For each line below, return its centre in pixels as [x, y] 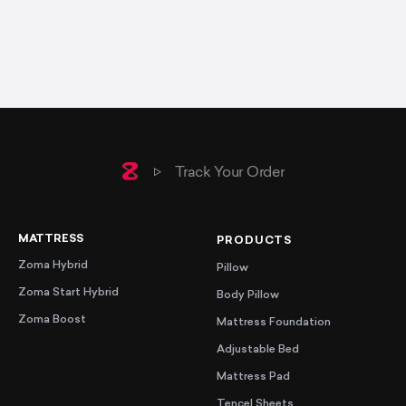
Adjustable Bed [258, 350]
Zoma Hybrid [53, 266]
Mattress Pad [253, 377]
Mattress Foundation [274, 323]
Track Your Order [230, 174]
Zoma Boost [52, 320]
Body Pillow [248, 296]
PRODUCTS [255, 242]
